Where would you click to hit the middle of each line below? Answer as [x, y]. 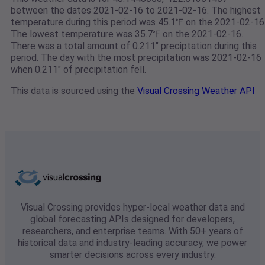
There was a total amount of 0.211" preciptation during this [134, 46]
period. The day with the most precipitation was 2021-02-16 [136, 58]
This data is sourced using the [74, 91]
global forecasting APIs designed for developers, [132, 219]
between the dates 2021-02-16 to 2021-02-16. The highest [136, 11]
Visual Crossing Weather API [196, 91]
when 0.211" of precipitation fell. [78, 70]
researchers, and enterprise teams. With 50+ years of [132, 231]
